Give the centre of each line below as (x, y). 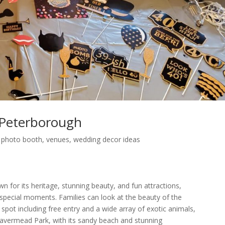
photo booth (22, 140)
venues (58, 140)
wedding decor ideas (107, 140)
